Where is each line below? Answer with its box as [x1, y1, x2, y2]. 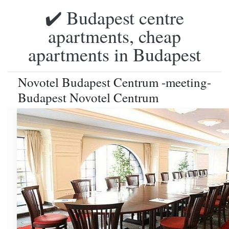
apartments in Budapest [28, 42, 201, 66]
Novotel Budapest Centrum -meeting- [18, 74, 211, 90]
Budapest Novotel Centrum [18, 89, 158, 106]
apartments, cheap [48, 24, 181, 48]
